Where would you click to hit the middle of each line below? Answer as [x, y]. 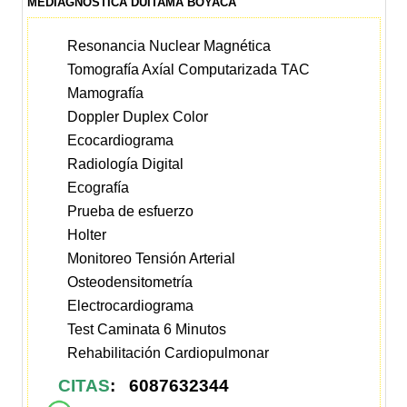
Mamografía [106, 94]
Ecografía [99, 188]
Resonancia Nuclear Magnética [169, 46]
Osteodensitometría [130, 283]
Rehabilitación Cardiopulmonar [169, 353]
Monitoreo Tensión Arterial [152, 259]
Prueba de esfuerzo [131, 212]
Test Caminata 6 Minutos [147, 330]
